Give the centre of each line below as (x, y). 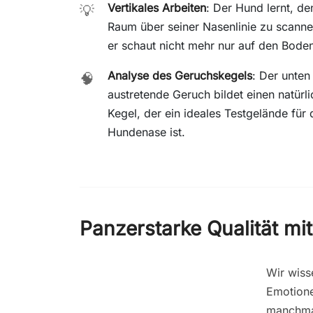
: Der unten (281, 75)
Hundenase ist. (146, 132)
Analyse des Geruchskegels (180, 75)
